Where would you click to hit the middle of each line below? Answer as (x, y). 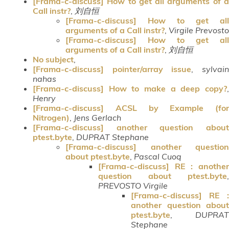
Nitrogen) (51, 117)
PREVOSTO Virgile (133, 185)
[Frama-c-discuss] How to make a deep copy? (130, 88)
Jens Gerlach (97, 117)
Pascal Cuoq (158, 156)
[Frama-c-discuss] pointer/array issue (112, 69)
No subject (53, 59)
